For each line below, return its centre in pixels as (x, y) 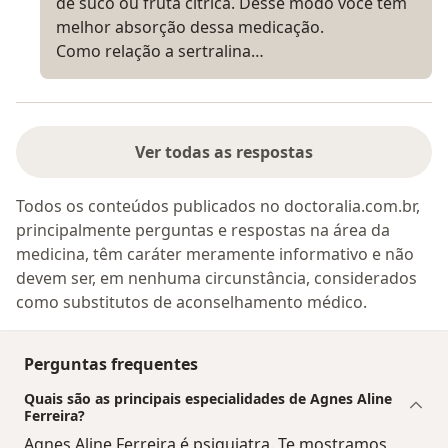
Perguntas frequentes (111, 364)
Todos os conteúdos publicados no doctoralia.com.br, (218, 206)
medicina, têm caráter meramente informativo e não (215, 254)
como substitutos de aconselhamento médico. (191, 302)
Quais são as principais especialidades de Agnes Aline (208, 399)
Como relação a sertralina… (160, 50)
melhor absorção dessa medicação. (190, 26)
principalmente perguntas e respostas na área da (203, 230)
